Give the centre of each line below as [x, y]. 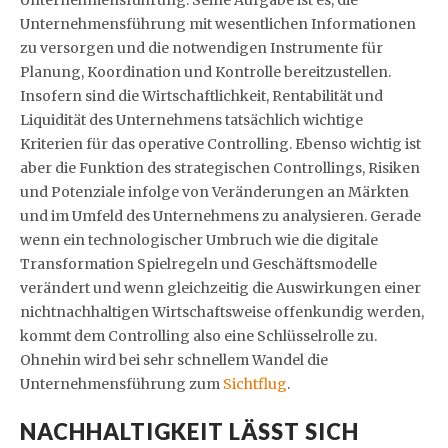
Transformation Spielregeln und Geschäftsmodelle [198, 263]
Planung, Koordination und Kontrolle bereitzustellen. [205, 71]
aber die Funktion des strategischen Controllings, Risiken [220, 167]
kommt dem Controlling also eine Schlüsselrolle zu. [198, 335]
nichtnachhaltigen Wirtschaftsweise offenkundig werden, [222, 311]
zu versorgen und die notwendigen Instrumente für [201, 47]
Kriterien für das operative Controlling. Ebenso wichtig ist [220, 143]
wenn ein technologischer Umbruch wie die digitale [199, 239]
